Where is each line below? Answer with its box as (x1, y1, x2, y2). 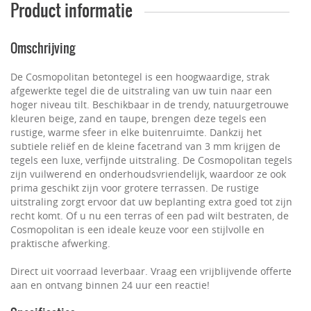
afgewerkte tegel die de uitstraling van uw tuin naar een (10, 84, 272, 97)
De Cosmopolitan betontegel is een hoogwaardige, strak (10, 70, 269, 83)
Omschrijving (10, 39, 75, 58)
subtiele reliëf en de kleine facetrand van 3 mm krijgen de (10, 140, 280, 153)
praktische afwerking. (10, 237, 110, 250)
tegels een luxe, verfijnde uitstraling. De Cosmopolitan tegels (10, 153, 292, 167)
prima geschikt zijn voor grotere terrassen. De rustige (10, 181, 259, 194)
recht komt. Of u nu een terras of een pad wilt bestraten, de (10, 209, 289, 222)
